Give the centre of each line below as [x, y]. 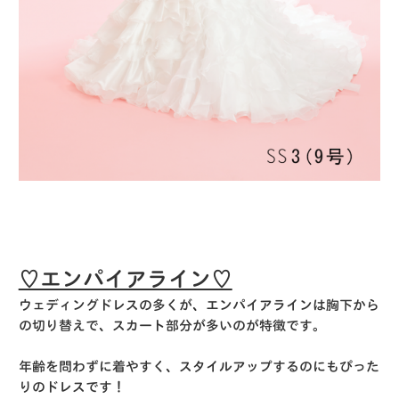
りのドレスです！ [72, 387]
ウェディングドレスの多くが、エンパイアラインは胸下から [199, 305]
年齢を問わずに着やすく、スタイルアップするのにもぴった [199, 367]
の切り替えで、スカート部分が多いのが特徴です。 [172, 326]
